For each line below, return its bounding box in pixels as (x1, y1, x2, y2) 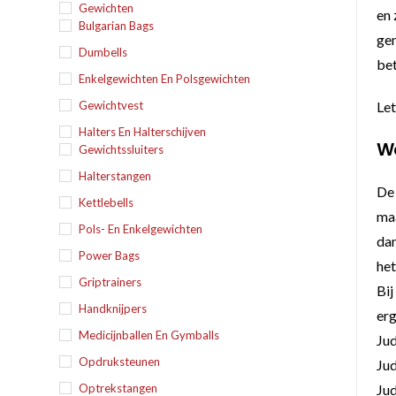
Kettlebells (79, 195, 134, 209)
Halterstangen (79, 169, 152, 183)
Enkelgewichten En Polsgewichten (79, 72, 251, 86)
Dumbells (79, 45, 128, 59)
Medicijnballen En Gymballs (79, 328, 220, 342)
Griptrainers (79, 275, 142, 289)
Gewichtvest (79, 98, 144, 112)
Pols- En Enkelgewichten (79, 222, 203, 236)
